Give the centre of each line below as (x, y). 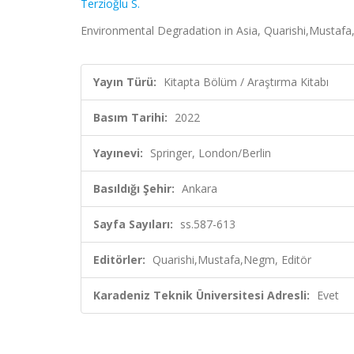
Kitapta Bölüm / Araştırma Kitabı (246, 82)
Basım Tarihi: (130, 117)
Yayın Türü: (125, 82)
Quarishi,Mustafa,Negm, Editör (232, 260)
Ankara (200, 188)
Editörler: (119, 260)
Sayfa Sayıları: (133, 224)
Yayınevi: (118, 153)
